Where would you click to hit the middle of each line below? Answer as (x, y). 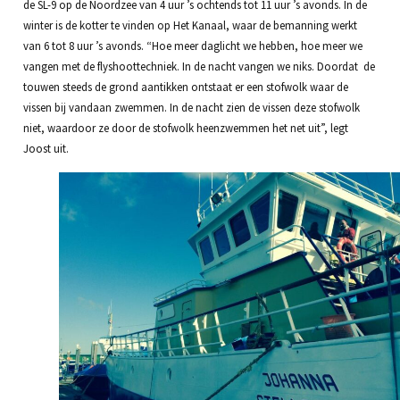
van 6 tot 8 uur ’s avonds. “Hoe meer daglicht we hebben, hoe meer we (192, 46)
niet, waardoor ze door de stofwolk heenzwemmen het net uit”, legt (185, 128)
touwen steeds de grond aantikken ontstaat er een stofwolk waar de (185, 87)
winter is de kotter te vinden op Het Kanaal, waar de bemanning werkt (190, 25)
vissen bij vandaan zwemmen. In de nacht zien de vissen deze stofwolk (191, 108)
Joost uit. (46, 149)
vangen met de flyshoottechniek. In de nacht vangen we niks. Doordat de (199, 67)
